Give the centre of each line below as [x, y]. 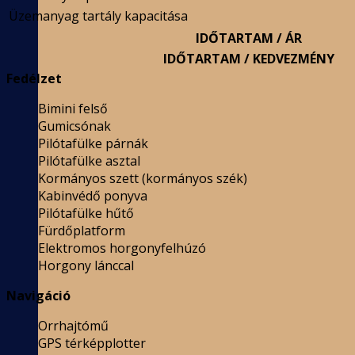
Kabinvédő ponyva [93, 196]
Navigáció [38, 296]
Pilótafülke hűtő [86, 214]
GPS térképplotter [92, 344]
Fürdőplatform [82, 231]
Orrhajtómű [73, 326]
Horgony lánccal [86, 266]
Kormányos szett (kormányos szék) [143, 179]
